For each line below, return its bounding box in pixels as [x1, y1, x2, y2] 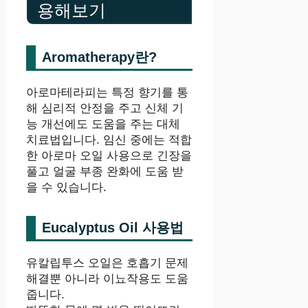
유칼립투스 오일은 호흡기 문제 [26, 256, 188, 270]
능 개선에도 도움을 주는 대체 [26, 118, 180, 131]
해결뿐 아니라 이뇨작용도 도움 [26, 272, 188, 286]
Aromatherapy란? [42, 49, 157, 65]
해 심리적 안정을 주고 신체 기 [26, 102, 184, 115]
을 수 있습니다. [26, 181, 107, 195]
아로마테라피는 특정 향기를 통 [26, 86, 188, 100]
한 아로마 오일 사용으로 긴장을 [26, 149, 192, 163]
